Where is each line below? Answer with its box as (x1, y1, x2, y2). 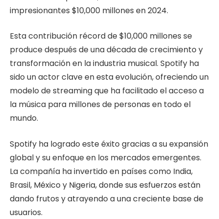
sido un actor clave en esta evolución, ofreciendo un (10, 71, 209, 83)
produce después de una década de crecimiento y (10, 44, 203, 56)
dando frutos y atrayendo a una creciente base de (10, 193, 203, 204)
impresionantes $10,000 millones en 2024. (10, 4, 168, 16)
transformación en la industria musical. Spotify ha (10, 58, 199, 69)
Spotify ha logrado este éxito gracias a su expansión (10, 138, 208, 150)
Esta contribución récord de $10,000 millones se (10, 30, 192, 42)
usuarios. (10, 206, 43, 218)
